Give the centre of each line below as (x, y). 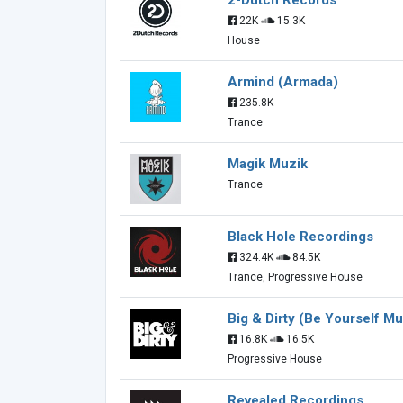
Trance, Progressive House (295, 277)
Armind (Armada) (283, 82)
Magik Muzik (268, 164)
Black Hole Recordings (300, 237)
